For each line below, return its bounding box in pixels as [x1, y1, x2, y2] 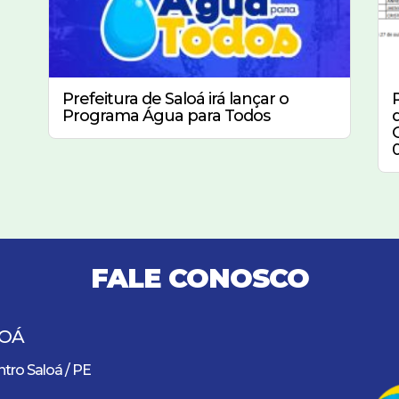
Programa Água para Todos [62, 105, 270, 126]
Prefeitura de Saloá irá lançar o [62, 88, 289, 109]
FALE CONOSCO [90, 261, 309, 295]
